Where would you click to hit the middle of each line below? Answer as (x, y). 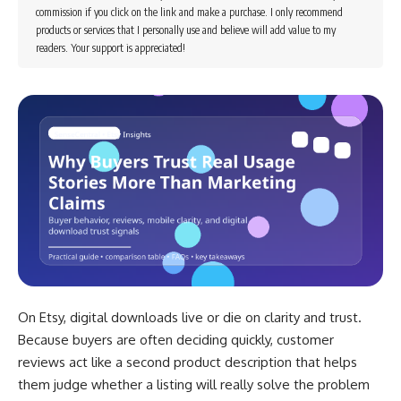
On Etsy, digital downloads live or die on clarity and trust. (190, 318)
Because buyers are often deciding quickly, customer (176, 340)
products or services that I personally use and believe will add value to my (186, 30)
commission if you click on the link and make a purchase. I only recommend (189, 12)
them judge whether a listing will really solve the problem (194, 385)
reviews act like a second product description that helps (188, 363)
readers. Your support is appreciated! (111, 48)
